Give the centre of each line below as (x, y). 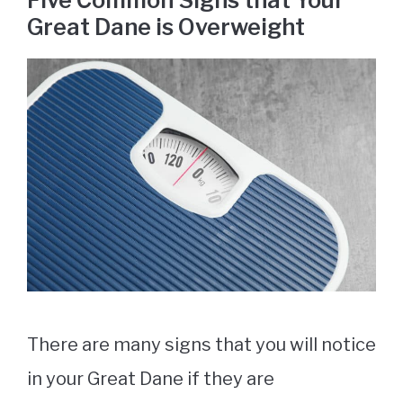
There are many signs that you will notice (201, 345)
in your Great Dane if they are (151, 379)
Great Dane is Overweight (166, 27)
